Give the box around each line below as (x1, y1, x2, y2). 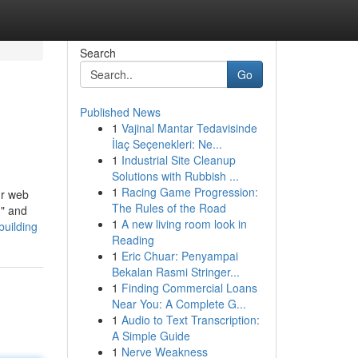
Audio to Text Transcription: (121, 312, 260, 328)
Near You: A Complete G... (111, 296, 246, 312)
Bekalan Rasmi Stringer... (111, 264, 240, 280)
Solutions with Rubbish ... (111, 168, 239, 184)
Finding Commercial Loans (121, 280, 257, 296)
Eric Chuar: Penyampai (121, 248, 238, 264)
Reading (111, 232, 154, 248)
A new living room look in (121, 216, 247, 232)
